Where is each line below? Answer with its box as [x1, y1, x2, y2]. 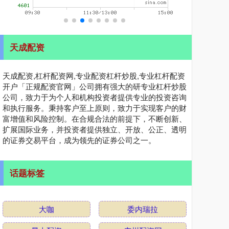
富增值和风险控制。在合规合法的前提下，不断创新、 [3, 113, 187, 124]
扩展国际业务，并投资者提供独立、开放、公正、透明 [3, 124, 187, 134]
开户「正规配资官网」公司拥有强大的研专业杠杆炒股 [3, 81, 187, 91]
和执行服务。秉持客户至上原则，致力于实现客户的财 [3, 102, 187, 113]
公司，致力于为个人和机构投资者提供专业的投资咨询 [3, 91, 187, 102]
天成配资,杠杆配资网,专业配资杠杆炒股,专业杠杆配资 [3, 70, 185, 81]
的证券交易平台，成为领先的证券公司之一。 [3, 134, 156, 145]
